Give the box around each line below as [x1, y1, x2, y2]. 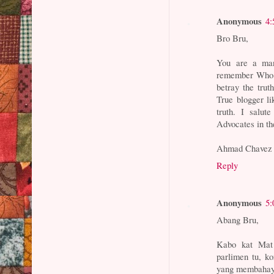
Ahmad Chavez [217, 141, 273, 154]
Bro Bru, [217, 31, 249, 44]
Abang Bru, [217, 213, 259, 226]
